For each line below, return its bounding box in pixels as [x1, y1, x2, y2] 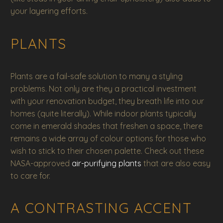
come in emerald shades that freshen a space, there [10, 120, 203, 131]
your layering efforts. [10, 6, 88, 16]
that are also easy [141, 158, 211, 168]
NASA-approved [10, 158, 72, 168]
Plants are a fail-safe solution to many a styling [10, 71, 183, 81]
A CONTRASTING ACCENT [10, 199, 192, 217]
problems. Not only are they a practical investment [10, 83, 197, 94]
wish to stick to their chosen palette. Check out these [10, 145, 204, 156]
